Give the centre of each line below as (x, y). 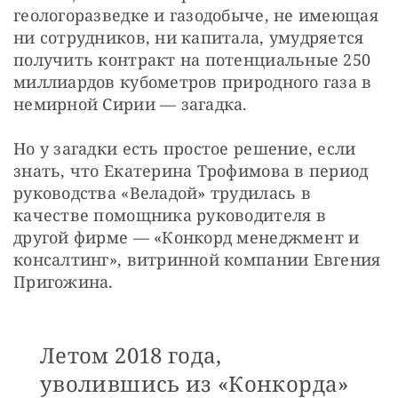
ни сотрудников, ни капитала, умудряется (189, 38)
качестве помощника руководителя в (170, 215)
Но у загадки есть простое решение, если (185, 149)
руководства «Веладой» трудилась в (162, 193)
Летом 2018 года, (131, 355)
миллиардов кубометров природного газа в (193, 82)
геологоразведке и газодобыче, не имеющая (196, 16)
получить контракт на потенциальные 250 (192, 60)
